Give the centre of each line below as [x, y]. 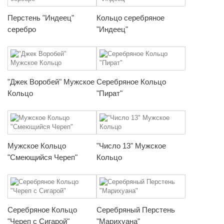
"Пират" [109, 93]
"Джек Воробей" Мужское [51, 81]
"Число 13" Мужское [131, 145]
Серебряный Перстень [136, 209]
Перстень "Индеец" [41, 17]
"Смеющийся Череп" [42, 157]
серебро [22, 29]
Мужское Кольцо [37, 145]
